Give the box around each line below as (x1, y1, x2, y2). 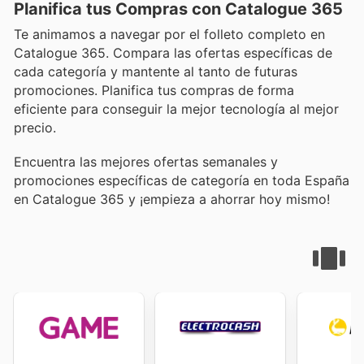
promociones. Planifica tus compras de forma (14, 81, 294, 98)
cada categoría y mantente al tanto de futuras (14, 63, 297, 80)
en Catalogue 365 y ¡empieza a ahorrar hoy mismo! (14, 191, 330, 208)
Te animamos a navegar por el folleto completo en (14, 25, 325, 42)
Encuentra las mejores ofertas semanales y (14, 154, 278, 171)
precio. (14, 119, 56, 136)
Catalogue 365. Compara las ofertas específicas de (14, 44, 332, 61)
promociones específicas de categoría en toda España (14, 172, 349, 189)
